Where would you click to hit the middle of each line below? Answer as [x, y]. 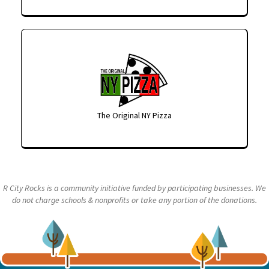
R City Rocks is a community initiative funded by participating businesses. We [134, 188]
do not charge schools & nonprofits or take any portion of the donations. [134, 200]
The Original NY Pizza [134, 115]
